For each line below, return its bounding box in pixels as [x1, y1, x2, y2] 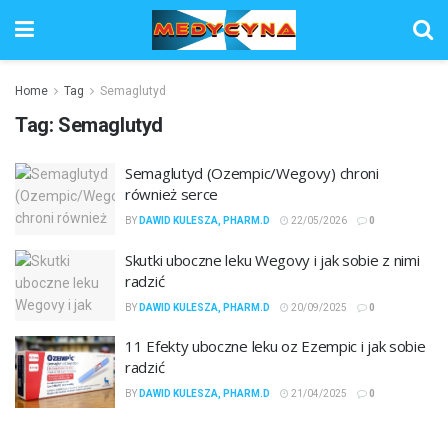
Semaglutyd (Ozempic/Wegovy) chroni [125, 163, 379, 183]
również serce [125, 184, 219, 204]
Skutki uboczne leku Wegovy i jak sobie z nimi [125, 249, 420, 270]
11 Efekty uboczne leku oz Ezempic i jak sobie [125, 336, 426, 356]
